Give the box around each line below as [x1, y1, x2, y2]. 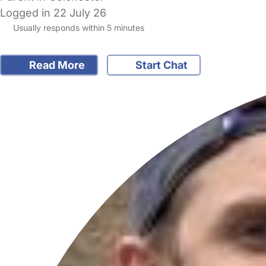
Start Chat [133, 59, 188, 72]
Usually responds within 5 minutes [10, 23, 144, 33]
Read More [26, 59, 85, 72]
